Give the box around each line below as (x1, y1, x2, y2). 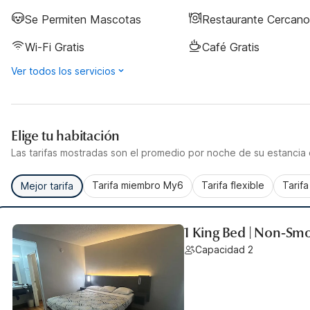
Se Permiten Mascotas (25, 12, 141, 26)
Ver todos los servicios (11, 65, 116, 77)
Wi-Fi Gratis (25, 40, 84, 54)
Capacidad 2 (195, 244, 253, 255)
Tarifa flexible (201, 179, 264, 191)
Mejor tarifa (21, 180, 73, 192)
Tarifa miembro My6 (92, 179, 183, 191)
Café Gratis (202, 40, 259, 54)
